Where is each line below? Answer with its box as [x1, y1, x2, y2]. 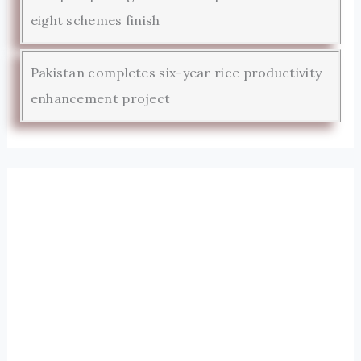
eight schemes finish [30, 11, 160, 28]
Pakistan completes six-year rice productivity [30, 64, 322, 81]
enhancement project [30, 89, 171, 106]
